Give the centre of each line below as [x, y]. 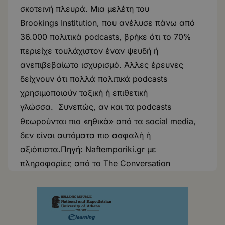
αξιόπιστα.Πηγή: [53, 149]
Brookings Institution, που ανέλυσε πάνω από [107, 23]
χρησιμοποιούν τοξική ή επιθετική [84, 93]
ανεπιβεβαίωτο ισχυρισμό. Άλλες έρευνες [102, 65]
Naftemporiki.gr [115, 149]
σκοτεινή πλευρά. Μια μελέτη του [85, 9]
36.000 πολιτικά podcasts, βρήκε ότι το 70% [106, 37]
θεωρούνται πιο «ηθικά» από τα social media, [108, 121]
